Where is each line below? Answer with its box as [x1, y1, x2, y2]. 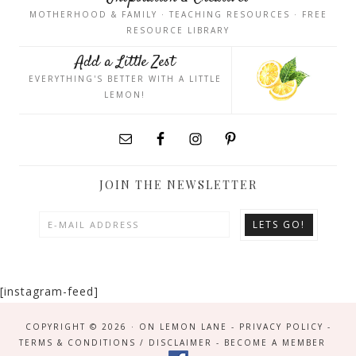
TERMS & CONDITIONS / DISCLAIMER [18, 336, 212, 348]
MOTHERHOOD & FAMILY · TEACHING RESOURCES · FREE [29, 9, 327, 20]
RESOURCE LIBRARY [126, 25, 230, 36]
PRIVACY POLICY [238, 320, 323, 332]
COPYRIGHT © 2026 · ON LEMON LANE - [25, 320, 239, 332]
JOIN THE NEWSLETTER [99, 176, 257, 192]
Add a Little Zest [75, 51, 175, 74]
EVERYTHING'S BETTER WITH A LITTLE [28, 73, 222, 84]
